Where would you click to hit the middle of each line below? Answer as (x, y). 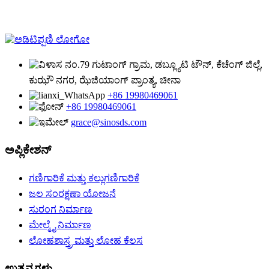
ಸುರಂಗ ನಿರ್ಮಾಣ (61, 210)
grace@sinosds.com (109, 122)
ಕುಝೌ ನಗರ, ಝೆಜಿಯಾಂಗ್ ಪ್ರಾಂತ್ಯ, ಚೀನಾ (105, 80)
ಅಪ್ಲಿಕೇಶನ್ (28, 150)
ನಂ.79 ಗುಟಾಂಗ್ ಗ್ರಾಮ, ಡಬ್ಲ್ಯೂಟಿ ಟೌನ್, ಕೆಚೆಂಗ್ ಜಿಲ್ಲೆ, (164, 64)
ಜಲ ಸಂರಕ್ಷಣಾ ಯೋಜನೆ (72, 194)
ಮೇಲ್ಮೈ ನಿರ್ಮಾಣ (60, 225)
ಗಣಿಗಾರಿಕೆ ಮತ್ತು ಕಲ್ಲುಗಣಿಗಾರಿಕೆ (84, 178)
